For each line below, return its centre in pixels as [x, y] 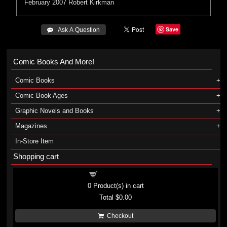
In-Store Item [34, 141]
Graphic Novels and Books [54, 111]
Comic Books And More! [53, 62]
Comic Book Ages [41, 96]
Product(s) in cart [117, 186]
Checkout [118, 216]
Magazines [31, 126]
